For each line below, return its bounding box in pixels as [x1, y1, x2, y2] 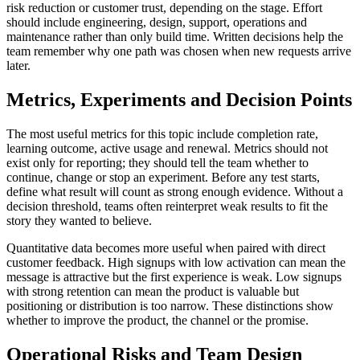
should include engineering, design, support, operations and [6, 15, 307, 30]
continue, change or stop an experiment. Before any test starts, [6, 170, 320, 185]
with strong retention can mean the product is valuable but [6, 284, 299, 299]
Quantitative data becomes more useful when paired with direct [6, 241, 325, 256]
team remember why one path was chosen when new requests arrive [6, 44, 351, 59]
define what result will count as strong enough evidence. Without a [6, 185, 343, 199]
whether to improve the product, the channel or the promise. [6, 313, 309, 328]
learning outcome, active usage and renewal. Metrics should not [6, 141, 328, 156]
